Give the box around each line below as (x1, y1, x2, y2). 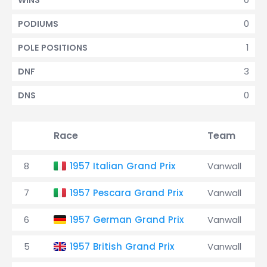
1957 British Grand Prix (70, 240, 174, 253)
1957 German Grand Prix (70, 213, 184, 226)
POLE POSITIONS (18, 42, 88, 54)
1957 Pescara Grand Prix (70, 187, 183, 199)
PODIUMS (18, 18, 58, 30)
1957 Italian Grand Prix (70, 160, 175, 172)
